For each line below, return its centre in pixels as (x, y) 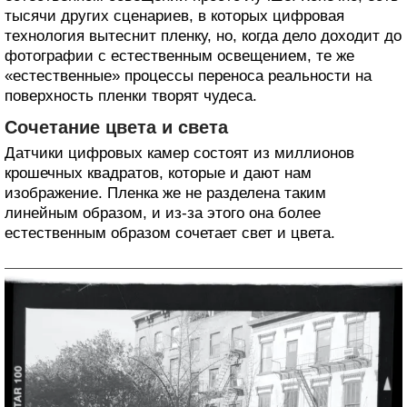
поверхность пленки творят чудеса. (131, 96)
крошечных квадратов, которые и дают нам (158, 174)
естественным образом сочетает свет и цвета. (170, 233)
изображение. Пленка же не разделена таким (165, 194)
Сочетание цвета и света (116, 128)
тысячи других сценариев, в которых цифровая (174, 16)
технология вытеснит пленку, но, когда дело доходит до (203, 36)
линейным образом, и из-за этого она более (163, 213)
